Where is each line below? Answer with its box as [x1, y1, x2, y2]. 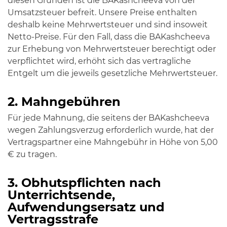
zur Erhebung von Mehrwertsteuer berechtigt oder [8, 44, 216, 54]
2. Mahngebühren [8, 94, 121, 109]
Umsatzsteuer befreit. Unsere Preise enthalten [8, 8, 197, 17]
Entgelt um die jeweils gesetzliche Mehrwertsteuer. [8, 68, 217, 78]
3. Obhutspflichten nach [8, 175, 161, 190]
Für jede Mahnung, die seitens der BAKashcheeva [8, 113, 209, 123]
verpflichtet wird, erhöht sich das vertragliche [8, 56, 191, 66]
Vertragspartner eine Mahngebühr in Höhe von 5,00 [8, 137, 218, 147]
